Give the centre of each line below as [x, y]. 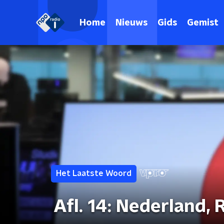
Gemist [203, 23]
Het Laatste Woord [94, 173]
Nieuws [131, 23]
